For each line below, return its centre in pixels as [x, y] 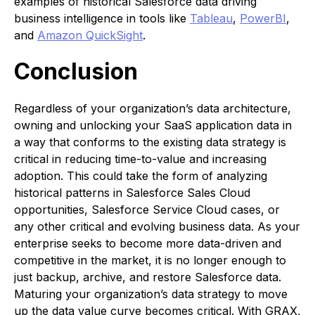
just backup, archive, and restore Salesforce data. [148, 277]
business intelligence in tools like [102, 19]
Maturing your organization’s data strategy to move [151, 294]
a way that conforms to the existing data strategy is [150, 142]
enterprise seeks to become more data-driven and [148, 244]
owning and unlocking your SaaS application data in [153, 126]
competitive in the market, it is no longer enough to [150, 261]
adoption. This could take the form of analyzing [141, 176]
